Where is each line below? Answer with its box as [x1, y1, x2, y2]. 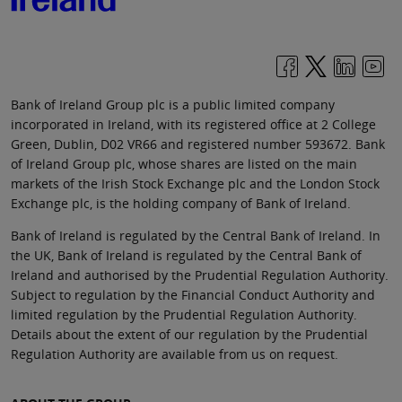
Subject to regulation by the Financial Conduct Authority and [11, 286, 375, 304]
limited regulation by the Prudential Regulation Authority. [11, 306, 357, 324]
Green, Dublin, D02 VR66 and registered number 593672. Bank [11, 135, 385, 153]
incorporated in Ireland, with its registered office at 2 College [11, 116, 376, 134]
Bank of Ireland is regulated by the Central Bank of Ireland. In [11, 227, 380, 245]
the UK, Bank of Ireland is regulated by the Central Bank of [11, 247, 362, 265]
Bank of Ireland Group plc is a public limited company [11, 96, 335, 114]
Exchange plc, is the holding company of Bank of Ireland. [11, 195, 351, 213]
